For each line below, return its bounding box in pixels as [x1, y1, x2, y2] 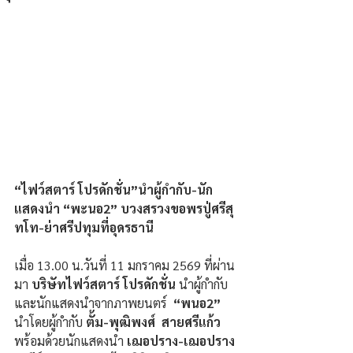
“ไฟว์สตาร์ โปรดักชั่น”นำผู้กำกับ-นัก [14, 181, 213, 199]
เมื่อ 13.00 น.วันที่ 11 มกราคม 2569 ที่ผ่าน [14, 257, 235, 274]
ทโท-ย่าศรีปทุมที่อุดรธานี [14, 219, 157, 236]
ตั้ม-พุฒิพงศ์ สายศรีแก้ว [86, 314, 224, 331]
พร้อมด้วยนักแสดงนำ [14, 333, 124, 350]
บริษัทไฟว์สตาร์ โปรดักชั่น [32, 276, 179, 293]
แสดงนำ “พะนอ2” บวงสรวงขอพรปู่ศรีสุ [14, 200, 233, 217]
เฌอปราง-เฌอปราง [124, 333, 238, 350]
